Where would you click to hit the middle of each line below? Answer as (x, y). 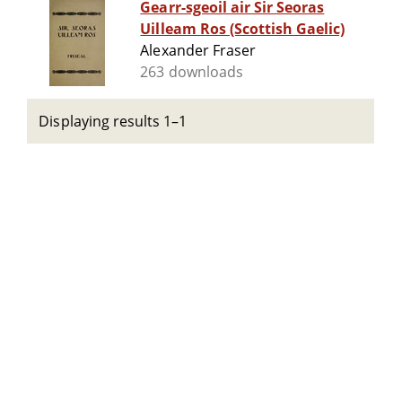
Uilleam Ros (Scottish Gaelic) (243, 29)
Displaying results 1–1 (113, 121)
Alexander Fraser (198, 51)
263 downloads (192, 72)
